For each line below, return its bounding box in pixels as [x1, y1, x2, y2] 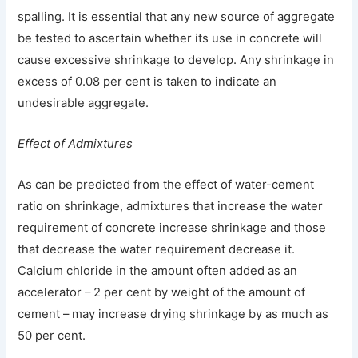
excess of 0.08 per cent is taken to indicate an [18, 74, 277, 89]
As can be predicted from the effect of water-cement [18, 177, 315, 192]
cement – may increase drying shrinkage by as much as [18, 306, 329, 321]
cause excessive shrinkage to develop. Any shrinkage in [18, 52, 335, 67]
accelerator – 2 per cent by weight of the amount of [18, 284, 306, 300]
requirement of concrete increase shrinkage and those [18, 220, 327, 235]
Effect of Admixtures [18, 136, 133, 151]
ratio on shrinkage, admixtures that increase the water [18, 198, 324, 213]
